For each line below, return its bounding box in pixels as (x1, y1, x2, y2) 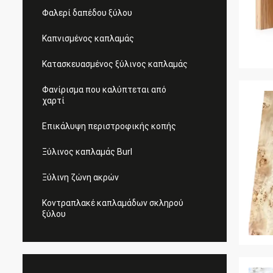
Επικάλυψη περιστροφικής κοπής (42, 121, 176, 131)
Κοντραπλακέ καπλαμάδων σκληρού (42, 198, 183, 208)
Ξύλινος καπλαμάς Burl (42, 147, 132, 157)
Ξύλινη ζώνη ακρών (42, 172, 119, 182)
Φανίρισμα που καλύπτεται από (42, 85, 166, 94)
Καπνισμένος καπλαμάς (42, 34, 134, 43)
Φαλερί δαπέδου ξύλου (42, 8, 132, 18)
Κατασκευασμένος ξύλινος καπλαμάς (42, 59, 188, 69)
